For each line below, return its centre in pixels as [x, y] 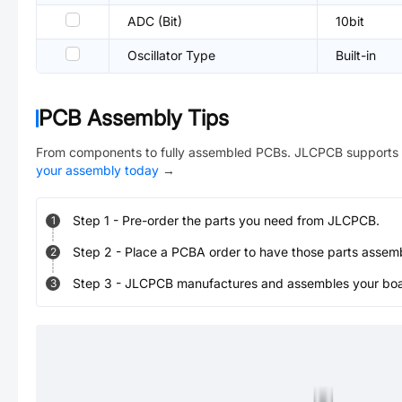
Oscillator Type [171, 55]
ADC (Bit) [155, 21]
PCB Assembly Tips [134, 118]
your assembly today [97, 170]
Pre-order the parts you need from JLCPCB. [251, 220]
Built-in [356, 55]
